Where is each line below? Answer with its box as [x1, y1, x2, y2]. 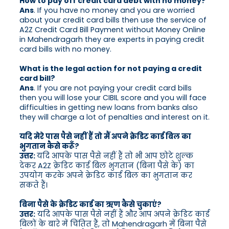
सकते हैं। [19, 180, 48, 191]
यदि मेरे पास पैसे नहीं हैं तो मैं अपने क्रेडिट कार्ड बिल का [19, 131, 191, 142]
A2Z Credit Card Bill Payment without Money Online [19, 25, 205, 35]
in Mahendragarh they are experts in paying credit [19, 34, 204, 45]
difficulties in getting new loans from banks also [19, 102, 198, 113]
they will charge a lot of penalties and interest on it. [19, 112, 210, 123]
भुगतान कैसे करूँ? [19, 141, 79, 152]
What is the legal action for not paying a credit [19, 63, 202, 74]
